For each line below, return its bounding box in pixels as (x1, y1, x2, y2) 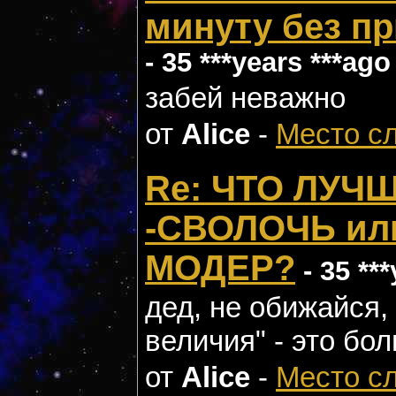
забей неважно (145, 81, 346, 114)
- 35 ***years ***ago (145, 47, 391, 78)
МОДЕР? (145, 248, 295, 287)
